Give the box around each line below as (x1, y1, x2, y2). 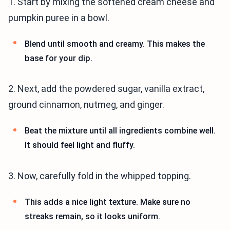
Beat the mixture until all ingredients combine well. (25, 126, 216, 136)
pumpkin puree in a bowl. (8, 12, 109, 23)
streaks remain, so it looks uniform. (25, 211, 160, 221)
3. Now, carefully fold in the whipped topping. (8, 170, 191, 181)
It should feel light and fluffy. (25, 140, 135, 150)
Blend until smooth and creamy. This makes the (25, 39, 205, 49)
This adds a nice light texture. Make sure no (25, 197, 190, 207)
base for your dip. (25, 53, 92, 63)
